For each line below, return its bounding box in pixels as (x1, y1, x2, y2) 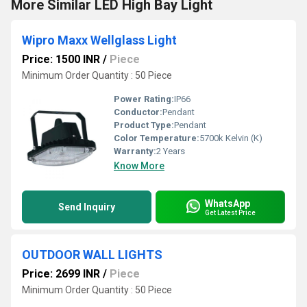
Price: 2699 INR (22, 267, 100, 280)
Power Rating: (114, 94, 174, 104)
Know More (114, 160, 164, 171)
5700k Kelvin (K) (199, 133, 262, 143)
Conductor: (114, 107, 162, 117)
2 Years (156, 146, 185, 156)
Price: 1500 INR (22, 53, 100, 66)
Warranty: (114, 146, 156, 156)
